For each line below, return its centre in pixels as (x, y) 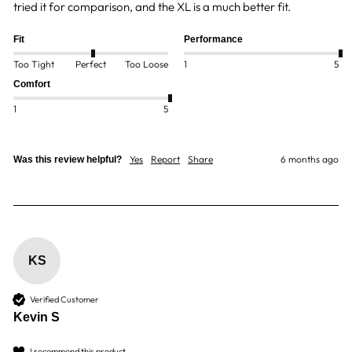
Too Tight (34, 64)
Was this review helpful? (68, 160)
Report (165, 159)
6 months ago (310, 159)
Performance (213, 40)
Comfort (32, 84)
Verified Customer (64, 299)
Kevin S (37, 317)
